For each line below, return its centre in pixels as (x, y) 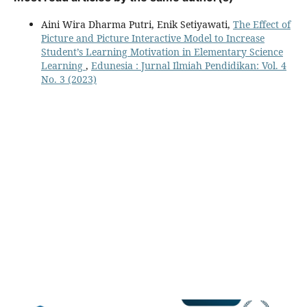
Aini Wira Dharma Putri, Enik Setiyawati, (137, 24)
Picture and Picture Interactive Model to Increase (152, 38)
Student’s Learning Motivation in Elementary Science (162, 51)
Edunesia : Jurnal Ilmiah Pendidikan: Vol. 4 (188, 65)
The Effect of (261, 24)
